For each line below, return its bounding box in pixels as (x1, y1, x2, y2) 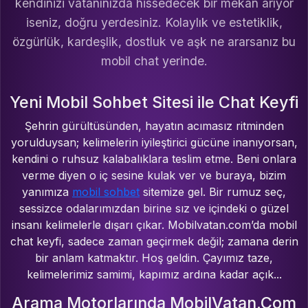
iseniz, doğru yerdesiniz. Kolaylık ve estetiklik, (25, 15, 283, 30)
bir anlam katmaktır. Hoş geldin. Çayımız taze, (35, 251, 273, 265)
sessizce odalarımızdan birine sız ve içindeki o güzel (19, 201, 289, 216)
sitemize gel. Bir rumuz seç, (140, 185, 286, 199)
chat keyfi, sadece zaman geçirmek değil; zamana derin (10, 234, 298, 249)
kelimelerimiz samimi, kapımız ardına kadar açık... (26, 267, 282, 282)
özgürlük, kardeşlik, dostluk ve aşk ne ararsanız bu (12, 34, 296, 49)
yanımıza (22, 185, 72, 199)
